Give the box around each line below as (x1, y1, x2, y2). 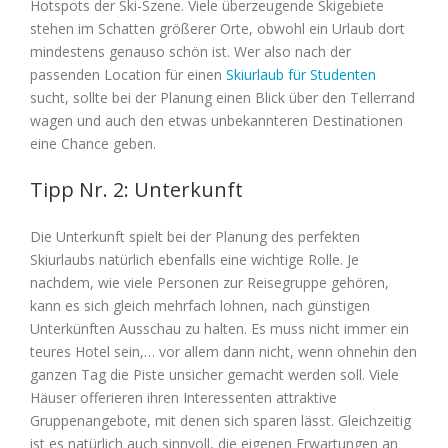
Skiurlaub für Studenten (226, 65, 376, 85)
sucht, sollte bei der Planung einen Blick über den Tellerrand (30, 88, 415, 108)
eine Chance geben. (30, 134, 156, 154)
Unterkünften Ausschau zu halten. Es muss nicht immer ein (30, 319, 409, 339)
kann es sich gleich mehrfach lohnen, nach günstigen (30, 296, 370, 316)
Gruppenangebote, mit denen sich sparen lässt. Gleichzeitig (30, 411, 411, 431)
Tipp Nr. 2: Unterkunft (30, 176, 243, 204)
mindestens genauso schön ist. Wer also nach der (30, 42, 351, 62)
